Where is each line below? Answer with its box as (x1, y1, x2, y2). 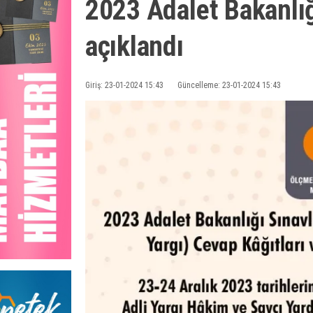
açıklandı (85, 29, 184, 63)
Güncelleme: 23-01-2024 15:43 (177, 80, 281, 90)
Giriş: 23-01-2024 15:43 (85, 80, 163, 90)
